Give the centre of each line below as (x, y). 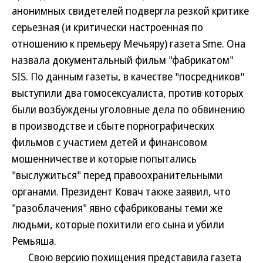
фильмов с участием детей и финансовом (109, 142)
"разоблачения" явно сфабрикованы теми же (117, 208)
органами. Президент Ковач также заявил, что (121, 191)
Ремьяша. (34, 241)
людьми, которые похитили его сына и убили (118, 224)
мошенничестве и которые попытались (104, 159)
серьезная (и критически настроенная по (107, 27)
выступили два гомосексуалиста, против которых (128, 93)
